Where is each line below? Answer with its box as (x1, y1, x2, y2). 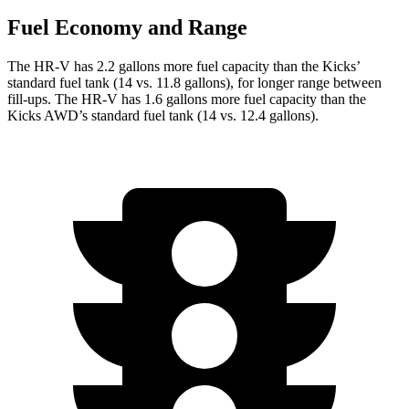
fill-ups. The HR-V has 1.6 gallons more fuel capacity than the (7, 91, 366, 108)
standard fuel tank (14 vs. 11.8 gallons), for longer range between (7, 75, 382, 91)
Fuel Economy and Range (7, 16, 247, 40)
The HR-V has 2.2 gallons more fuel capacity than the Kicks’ (7, 58, 360, 75)
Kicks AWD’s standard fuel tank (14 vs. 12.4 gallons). (7, 108, 319, 124)
